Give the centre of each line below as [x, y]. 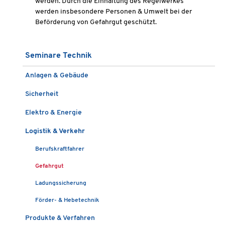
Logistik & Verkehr [55, 131]
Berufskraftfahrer [60, 149]
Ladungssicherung [61, 183]
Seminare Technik [59, 56]
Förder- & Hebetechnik [67, 200]
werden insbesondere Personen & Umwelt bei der [114, 12]
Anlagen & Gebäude [57, 76]
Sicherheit [42, 94]
